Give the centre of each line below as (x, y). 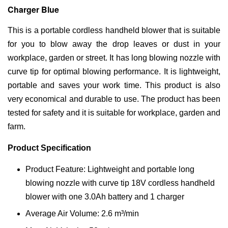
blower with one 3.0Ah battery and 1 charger (105, 197)
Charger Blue (33, 9)
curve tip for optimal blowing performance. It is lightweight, (114, 72)
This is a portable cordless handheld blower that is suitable (114, 30)
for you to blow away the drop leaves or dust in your (114, 44)
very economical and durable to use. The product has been (114, 99)
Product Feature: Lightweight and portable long (110, 169)
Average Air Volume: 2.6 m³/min (83, 214)
